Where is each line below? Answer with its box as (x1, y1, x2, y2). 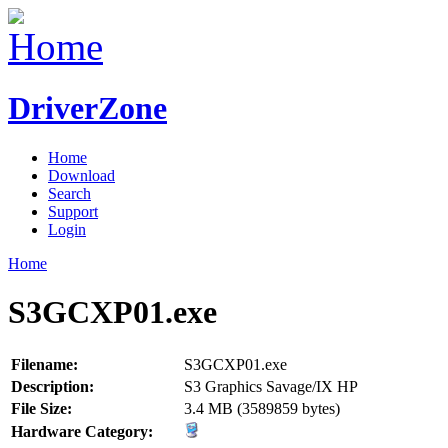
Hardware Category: (11, 422, 153, 440)
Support (48, 202, 98, 220)
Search (48, 184, 91, 202)
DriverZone (8, 90, 167, 127)
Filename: (11, 355, 78, 373)
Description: (11, 377, 94, 395)
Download (48, 166, 115, 184)
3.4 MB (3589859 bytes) (184, 399, 340, 417)
